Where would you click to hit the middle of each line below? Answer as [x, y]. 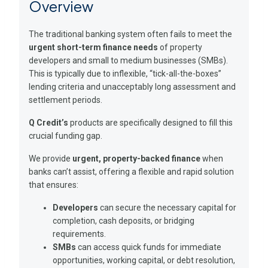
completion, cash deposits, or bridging [124, 220]
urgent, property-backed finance [136, 158]
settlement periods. [66, 100]
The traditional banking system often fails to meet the [130, 34]
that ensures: [54, 185]
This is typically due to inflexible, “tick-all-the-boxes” [125, 73]
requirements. [79, 234]
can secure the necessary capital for [167, 207]
